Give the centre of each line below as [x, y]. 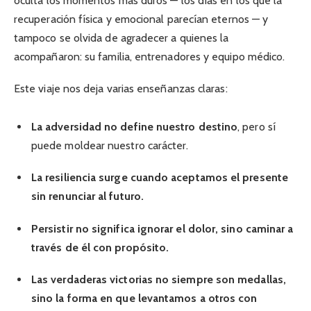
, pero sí [257, 127]
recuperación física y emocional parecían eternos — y [141, 19]
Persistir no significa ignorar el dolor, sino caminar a [162, 228]
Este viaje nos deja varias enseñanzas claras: [121, 89]
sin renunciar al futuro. [87, 196]
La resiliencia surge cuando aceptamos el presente [160, 178]
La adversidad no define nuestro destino [135, 127]
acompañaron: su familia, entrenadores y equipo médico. [150, 56]
